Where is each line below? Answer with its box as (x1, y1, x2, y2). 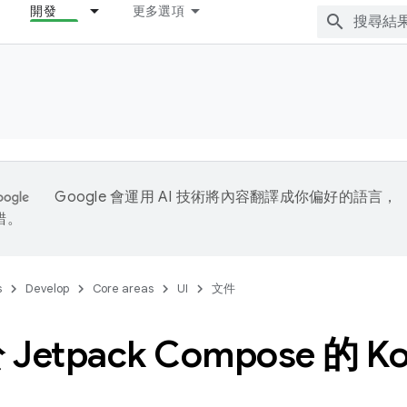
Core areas (93, 281, 154, 296)
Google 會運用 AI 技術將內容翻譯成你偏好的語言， (55, 188, 398, 206)
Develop (25, 281, 69, 296)
